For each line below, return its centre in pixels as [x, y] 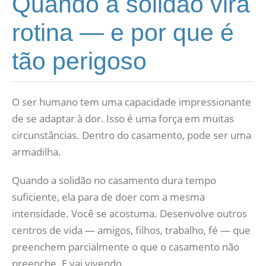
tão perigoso [79, 61]
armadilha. [37, 152]
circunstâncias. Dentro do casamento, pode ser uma [132, 135]
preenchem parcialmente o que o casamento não [126, 247]
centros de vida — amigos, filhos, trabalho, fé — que [131, 230]
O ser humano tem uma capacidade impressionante [132, 102]
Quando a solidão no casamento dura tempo [114, 180]
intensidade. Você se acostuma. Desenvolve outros [129, 213]
